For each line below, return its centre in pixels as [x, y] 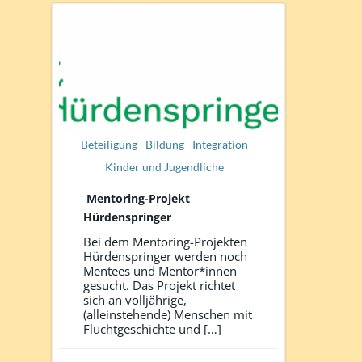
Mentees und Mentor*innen [160, 270]
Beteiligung [109, 144]
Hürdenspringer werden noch [165, 256]
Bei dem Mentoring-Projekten [165, 241]
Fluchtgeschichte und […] [152, 328]
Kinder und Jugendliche [165, 166]
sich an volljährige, [135, 299]
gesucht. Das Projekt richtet [159, 285]
